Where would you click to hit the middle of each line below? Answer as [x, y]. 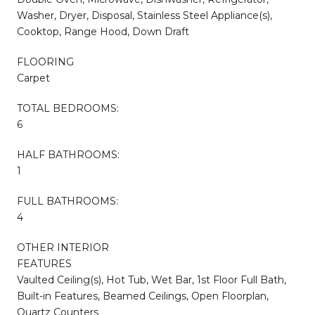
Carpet [33, 78]
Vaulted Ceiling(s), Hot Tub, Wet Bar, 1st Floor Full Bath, [152, 279]
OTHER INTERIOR [63, 247]
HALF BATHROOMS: [68, 154]
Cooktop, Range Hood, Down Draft [103, 31]
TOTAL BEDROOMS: [68, 108]
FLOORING [45, 62]
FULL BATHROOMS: [67, 201]
